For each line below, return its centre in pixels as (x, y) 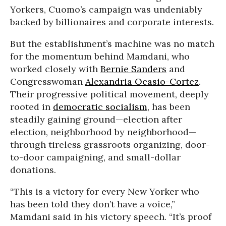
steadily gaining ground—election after (96, 119)
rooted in (32, 107)
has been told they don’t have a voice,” (93, 204)
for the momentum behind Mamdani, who (100, 56)
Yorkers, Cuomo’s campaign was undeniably (106, 9)
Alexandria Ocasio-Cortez (142, 81)
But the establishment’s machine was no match (112, 44)
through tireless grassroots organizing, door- (110, 145)
